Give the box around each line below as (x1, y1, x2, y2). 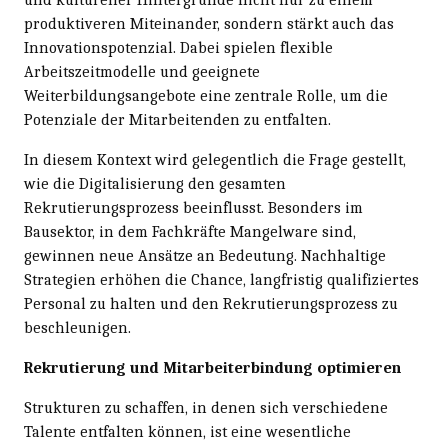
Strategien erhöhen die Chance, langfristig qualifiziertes (24, 270, 419, 289)
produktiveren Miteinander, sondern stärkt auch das (24, 14, 394, 33)
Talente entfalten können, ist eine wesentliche (24, 422, 351, 441)
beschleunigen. (24, 318, 131, 337)
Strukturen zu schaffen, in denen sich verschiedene (24, 398, 388, 417)
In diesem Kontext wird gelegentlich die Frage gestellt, (24, 150, 406, 169)
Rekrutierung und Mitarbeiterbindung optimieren (24, 358, 401, 377)
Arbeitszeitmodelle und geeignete (24, 62, 260, 81)
